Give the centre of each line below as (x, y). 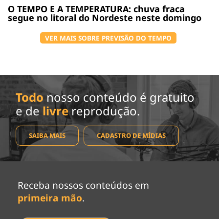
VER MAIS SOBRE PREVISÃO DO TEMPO (108, 38)
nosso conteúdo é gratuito (119, 97)
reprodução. (104, 110)
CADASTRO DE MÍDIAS (131, 135)
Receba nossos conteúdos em (83, 185)
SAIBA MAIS (47, 135)
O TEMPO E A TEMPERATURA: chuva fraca (96, 9)
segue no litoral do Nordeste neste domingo (105, 17)
